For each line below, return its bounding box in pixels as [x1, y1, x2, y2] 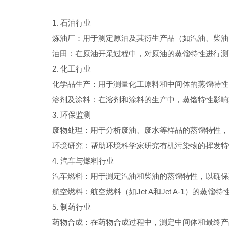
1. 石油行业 [52, 18, 91, 27]
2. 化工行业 [52, 64, 91, 73]
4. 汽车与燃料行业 [52, 156, 114, 165]
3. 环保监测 [52, 110, 91, 119]
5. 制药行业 [52, 202, 91, 211]
